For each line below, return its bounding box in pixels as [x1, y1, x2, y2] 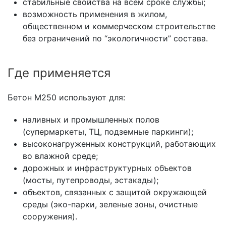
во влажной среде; [23, 151, 98, 161]
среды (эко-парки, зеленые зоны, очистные [23, 199, 198, 210]
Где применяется [8, 66, 110, 81]
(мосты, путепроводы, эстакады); [23, 175, 158, 186]
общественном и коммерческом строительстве [23, 21, 215, 32]
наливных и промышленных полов [23, 115, 159, 125]
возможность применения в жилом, [23, 9, 167, 20]
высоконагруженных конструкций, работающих [23, 139, 216, 149]
